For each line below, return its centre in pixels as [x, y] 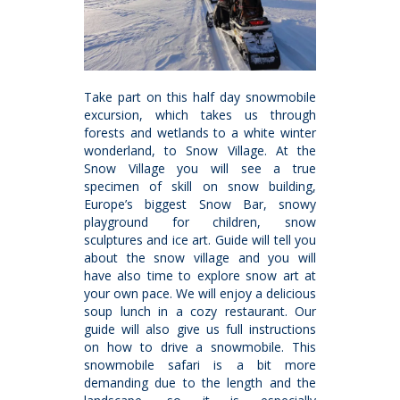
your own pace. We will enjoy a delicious [200, 293]
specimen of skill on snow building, [200, 186]
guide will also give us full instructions [200, 329]
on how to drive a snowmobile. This [200, 346]
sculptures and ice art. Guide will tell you [200, 239]
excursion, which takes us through [200, 114]
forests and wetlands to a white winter [200, 132]
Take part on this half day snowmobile [200, 96]
